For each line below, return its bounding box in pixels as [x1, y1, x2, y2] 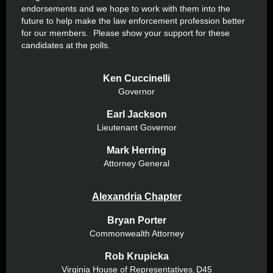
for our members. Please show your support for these [21, 28, 230, 38]
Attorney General [104, 158, 169, 168]
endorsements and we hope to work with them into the [21, 4, 230, 13]
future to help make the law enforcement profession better [21, 16, 245, 26]
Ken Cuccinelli [103, 73, 170, 83]
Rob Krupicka [104, 251, 169, 261]
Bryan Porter [107, 215, 166, 225]
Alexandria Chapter [91, 191, 182, 202]
